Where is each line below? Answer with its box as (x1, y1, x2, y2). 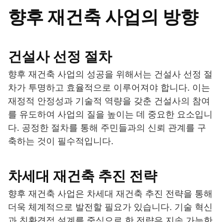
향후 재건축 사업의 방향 (8, 6, 198, 28)
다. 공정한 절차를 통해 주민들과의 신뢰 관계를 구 (8, 122, 206, 133)
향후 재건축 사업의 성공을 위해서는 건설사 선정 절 (8, 69, 213, 80)
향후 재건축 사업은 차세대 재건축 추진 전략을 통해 (8, 188, 213, 199)
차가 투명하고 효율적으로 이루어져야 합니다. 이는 (8, 82, 210, 93)
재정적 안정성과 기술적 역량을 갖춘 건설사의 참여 (8, 96, 210, 107)
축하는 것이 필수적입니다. (8, 136, 113, 147)
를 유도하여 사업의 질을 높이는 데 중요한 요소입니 (8, 109, 213, 120)
